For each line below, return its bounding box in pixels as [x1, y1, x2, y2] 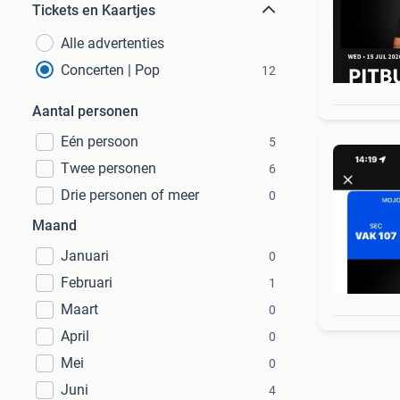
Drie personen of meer [61, 187, 199, 204]
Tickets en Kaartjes [32, 2, 155, 19]
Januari [61, 247, 109, 264]
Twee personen [61, 160, 156, 177]
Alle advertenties [61, 35, 164, 52]
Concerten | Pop [61, 62, 160, 79]
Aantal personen [32, 103, 138, 120]
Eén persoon [61, 133, 138, 150]
